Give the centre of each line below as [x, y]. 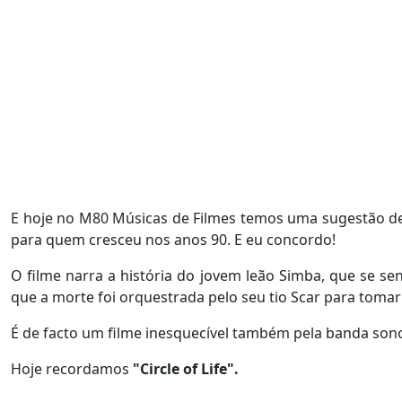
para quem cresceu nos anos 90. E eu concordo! [177, 240]
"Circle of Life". [186, 369]
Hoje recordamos [72, 369]
